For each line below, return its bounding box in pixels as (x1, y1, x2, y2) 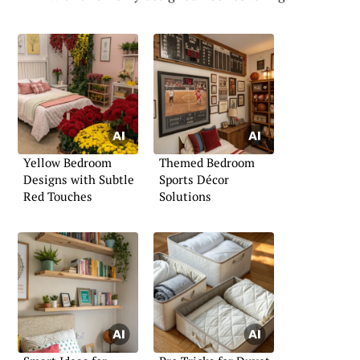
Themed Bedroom (159, 153, 255, 170)
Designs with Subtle (23, 170, 134, 187)
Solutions (159, 187, 211, 204)
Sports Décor (159, 170, 229, 187)
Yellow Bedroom (23, 153, 112, 170)
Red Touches (23, 187, 92, 204)
